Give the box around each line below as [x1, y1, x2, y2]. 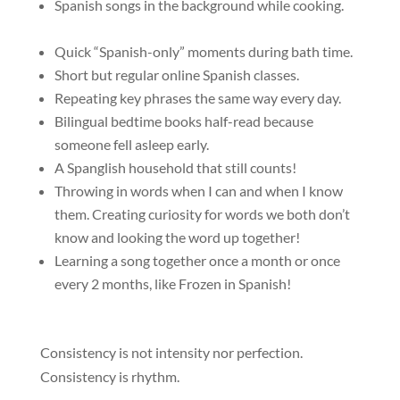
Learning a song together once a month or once [54, 252, 340, 269]
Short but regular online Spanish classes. [54, 66, 299, 83]
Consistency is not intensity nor [39, 344, 237, 361]
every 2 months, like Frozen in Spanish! [54, 275, 291, 292]
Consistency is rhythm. [39, 368, 179, 385]
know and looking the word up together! [54, 229, 300, 246]
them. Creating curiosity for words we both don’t [54, 205, 350, 222]
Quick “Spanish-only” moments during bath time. [54, 43, 353, 60]
